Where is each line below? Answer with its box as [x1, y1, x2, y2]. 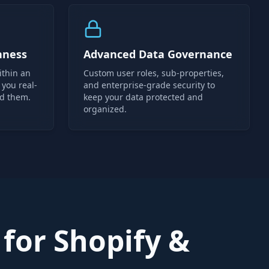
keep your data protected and [83, 91, 203, 103]
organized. [83, 103, 127, 115]
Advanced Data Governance [83, 47, 232, 61]
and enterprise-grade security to [83, 79, 215, 91]
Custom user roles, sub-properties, [83, 67, 224, 79]
